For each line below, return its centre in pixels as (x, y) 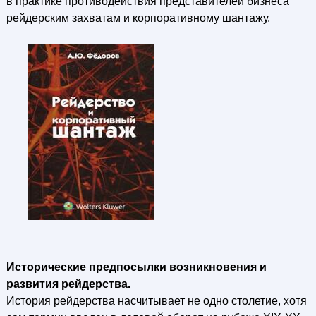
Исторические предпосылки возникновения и (136, 267)
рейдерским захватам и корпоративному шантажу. (138, 18)
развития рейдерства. (68, 284)
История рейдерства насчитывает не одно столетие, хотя (156, 301)
